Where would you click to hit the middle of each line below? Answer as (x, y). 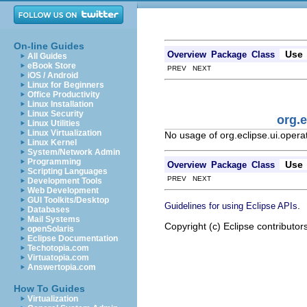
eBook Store (52, 66)
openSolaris (51, 229)
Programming (54, 162)
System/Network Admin (74, 152)
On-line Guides (49, 46)
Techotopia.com (58, 248)
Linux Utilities (54, 123)
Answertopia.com (62, 267)
